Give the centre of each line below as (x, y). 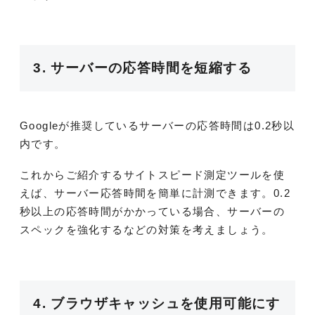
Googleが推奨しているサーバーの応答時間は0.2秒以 (157, 126)
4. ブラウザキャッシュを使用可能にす (157, 303)
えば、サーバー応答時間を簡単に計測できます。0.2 (155, 193)
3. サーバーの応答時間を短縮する (143, 68)
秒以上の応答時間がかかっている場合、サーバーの (153, 212)
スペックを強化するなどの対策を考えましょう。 (147, 230)
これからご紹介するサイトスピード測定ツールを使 (153, 175)
